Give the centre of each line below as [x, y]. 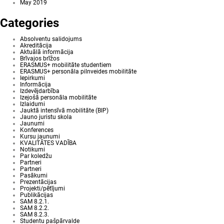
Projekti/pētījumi [42, 188]
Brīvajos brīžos [40, 58]
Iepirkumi [32, 78]
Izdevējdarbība [40, 91]
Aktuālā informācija [47, 52]
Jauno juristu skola [46, 117]
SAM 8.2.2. [34, 208]
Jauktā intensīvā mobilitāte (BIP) [64, 110]
